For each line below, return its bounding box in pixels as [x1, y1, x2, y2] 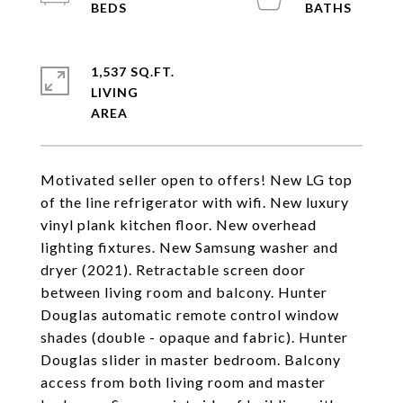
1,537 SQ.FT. [91, 64, 175, 79]
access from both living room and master [40, 373, 326, 390]
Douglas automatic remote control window [40, 306, 339, 323]
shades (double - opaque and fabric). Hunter [40, 328, 348, 345]
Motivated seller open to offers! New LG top [40, 171, 353, 188]
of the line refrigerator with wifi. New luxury [40, 193, 349, 210]
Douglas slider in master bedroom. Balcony [40, 351, 341, 368]
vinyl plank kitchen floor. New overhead [40, 216, 317, 233]
